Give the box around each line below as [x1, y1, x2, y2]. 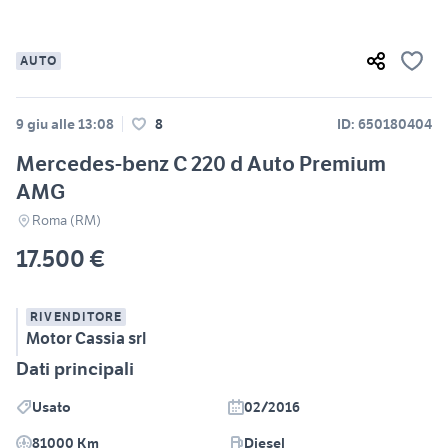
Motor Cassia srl [26, 328, 146, 349]
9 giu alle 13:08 [16, 115, 114, 134]
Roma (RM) [32, 211, 101, 230]
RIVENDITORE [30, 309, 123, 325]
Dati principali [16, 357, 134, 381]
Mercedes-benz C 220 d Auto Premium [16, 150, 386, 178]
